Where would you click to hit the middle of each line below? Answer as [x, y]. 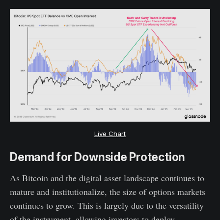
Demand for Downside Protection [98, 157]
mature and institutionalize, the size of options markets [108, 192]
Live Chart [110, 133]
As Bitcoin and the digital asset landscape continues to [107, 178]
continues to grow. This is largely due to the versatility [107, 206]
